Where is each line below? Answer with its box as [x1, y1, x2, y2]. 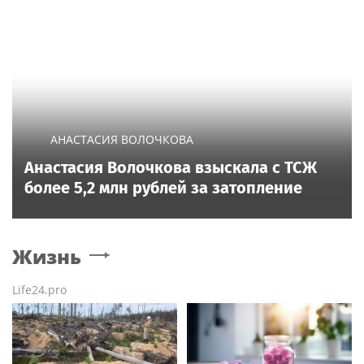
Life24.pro [12, 282, 67, 298]
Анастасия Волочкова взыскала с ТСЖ [24, 158, 317, 178]
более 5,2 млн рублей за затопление [24, 178, 302, 198]
